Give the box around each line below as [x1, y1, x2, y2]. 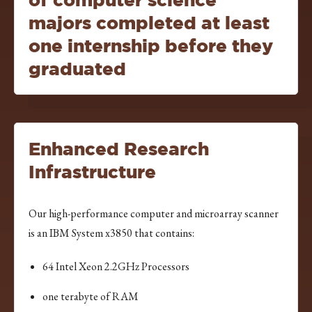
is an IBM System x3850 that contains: [29, 226, 194, 241]
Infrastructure [29, 162, 156, 182]
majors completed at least [29, 13, 270, 33]
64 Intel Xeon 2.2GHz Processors [42, 259, 189, 274]
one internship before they [29, 36, 273, 56]
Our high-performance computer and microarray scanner [29, 206, 279, 221]
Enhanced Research [29, 139, 209, 159]
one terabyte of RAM [42, 289, 139, 304]
